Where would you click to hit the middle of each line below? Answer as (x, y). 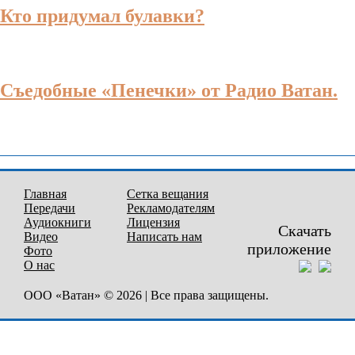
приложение (289, 248)
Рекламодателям (171, 208)
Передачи (50, 208)
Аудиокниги (57, 223)
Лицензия (153, 223)
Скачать (305, 230)
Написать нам (164, 237)
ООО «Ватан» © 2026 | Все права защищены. (146, 296)
